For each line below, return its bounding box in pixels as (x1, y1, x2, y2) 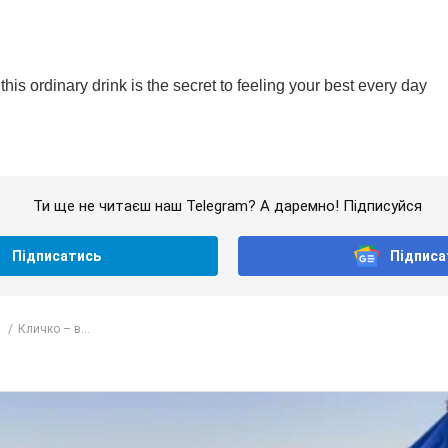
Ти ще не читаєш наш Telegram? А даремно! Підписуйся (33, 197, 422, 216)
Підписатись (12, 248, 102, 265)
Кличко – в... (18, 321, 90, 336)
